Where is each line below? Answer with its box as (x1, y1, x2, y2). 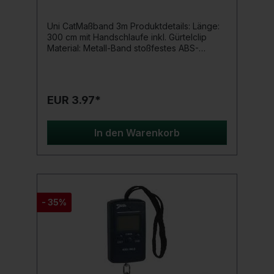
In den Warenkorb (94, 127, 180, 139)
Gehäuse (47, 54, 88, 65)
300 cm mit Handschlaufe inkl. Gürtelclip (47, 32, 207, 43)
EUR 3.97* (47, 94, 101, 107)
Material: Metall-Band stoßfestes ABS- (47, 43, 199, 54)
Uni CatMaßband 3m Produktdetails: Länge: (47, 21, 193, 32)
